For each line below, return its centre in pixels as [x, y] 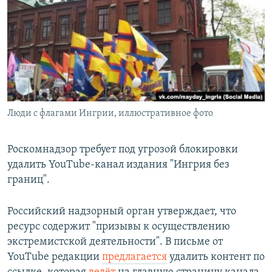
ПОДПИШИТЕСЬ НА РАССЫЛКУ [83, 33]
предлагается [134, 257]
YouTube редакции [55, 257]
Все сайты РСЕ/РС [63, 148]
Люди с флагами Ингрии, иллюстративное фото [110, 114]
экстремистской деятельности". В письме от [115, 242]
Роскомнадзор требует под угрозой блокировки [123, 150]
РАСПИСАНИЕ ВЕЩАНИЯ [67, 11]
